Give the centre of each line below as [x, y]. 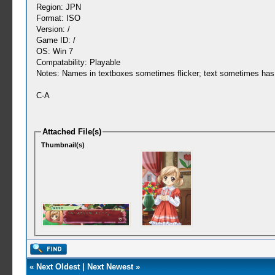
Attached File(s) [72, 132]
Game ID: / [56, 40]
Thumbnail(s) [63, 145]
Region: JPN [58, 7]
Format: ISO [58, 18]
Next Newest [110, 267]
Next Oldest [58, 267]
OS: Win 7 [54, 51]
